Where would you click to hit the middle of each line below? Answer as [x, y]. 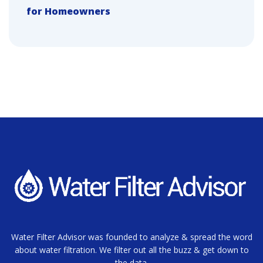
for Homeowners [68, 11]
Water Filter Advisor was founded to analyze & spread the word [131, 237]
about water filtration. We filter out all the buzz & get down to [131, 250]
